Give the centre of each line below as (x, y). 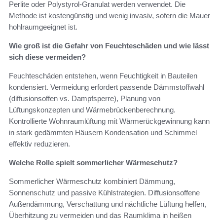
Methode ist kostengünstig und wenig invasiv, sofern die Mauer (110, 16)
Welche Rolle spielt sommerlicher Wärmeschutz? (93, 163)
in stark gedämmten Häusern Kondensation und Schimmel (103, 133)
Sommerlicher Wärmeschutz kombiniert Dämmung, (92, 182)
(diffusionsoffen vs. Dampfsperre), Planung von (85, 99)
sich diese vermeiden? (47, 57)
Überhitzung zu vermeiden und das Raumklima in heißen (100, 216)
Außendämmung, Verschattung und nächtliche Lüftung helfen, (108, 204)
